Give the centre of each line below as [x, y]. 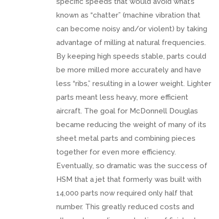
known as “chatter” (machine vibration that [128, 15]
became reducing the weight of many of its [131, 124]
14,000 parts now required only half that [125, 193]
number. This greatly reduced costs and [125, 207]
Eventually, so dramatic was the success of [132, 165]
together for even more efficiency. [116, 152]
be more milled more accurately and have [129, 70]
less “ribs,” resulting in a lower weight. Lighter [134, 83]
